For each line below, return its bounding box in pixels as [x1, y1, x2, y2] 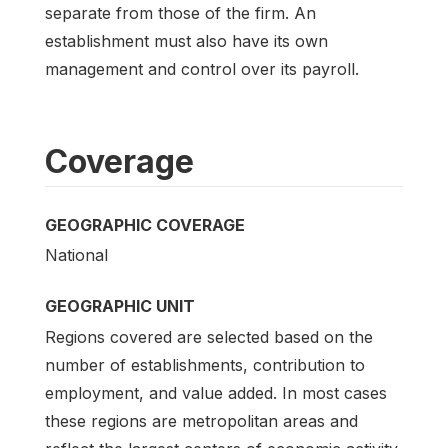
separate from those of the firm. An [45, 3, 316, 24]
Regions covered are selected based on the [45, 326, 373, 347]
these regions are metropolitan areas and [45, 410, 358, 431]
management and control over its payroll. [45, 59, 359, 80]
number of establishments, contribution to [45, 354, 365, 375]
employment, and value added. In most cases [45, 382, 387, 403]
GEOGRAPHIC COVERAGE [45, 215, 245, 236]
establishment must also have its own [45, 31, 328, 52]
